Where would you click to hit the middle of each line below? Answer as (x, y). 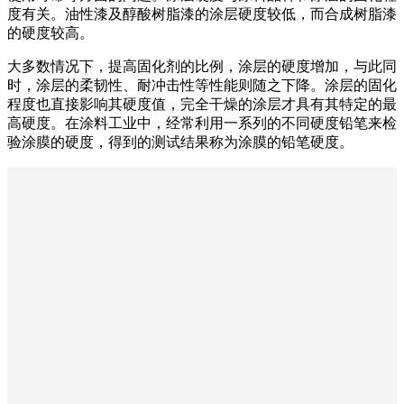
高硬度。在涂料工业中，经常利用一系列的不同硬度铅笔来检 (202, 123)
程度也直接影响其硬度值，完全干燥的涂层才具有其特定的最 (202, 104)
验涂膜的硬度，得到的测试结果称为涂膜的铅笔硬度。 (180, 142)
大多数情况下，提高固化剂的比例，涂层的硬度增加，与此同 (202, 66)
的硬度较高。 (50, 32)
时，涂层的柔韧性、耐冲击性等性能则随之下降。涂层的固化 (202, 85)
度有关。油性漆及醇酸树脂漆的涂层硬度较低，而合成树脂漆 (202, 14)
